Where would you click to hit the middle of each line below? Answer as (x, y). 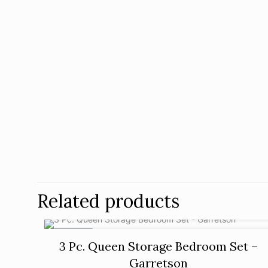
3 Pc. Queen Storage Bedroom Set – (159, 246)
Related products (108, 201)
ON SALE (74, 235)
